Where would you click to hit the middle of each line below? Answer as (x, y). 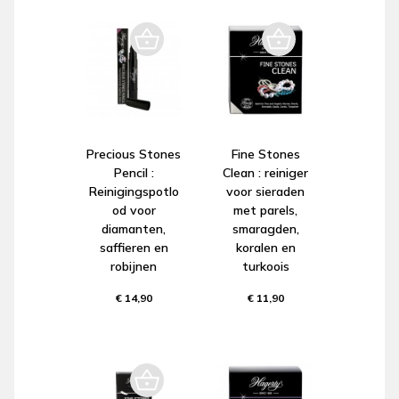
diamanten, (134, 228)
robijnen (134, 266)
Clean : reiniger (265, 172)
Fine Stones (265, 154)
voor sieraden (265, 191)
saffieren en (134, 247)
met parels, (265, 210)
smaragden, (265, 228)
